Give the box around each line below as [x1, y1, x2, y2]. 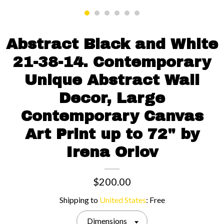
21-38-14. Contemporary [13, 53, 211, 70]
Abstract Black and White [6, 35, 218, 52]
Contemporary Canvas [20, 107, 203, 124]
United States [99, 194, 146, 204]
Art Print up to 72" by [24, 125, 199, 142]
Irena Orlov [66, 143, 158, 160]
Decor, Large [59, 89, 165, 106]
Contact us [90, 3, 133, 14]
